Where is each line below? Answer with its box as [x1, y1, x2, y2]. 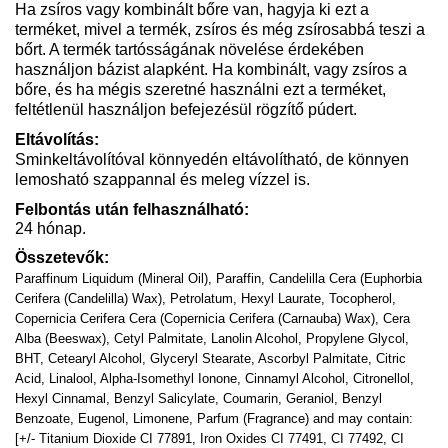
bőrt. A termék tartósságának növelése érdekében [15, 40, 364, 58]
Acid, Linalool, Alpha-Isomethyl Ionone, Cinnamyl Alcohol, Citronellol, [15, 370, 414, 386]
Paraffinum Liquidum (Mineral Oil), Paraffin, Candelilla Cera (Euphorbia [15, 270, 422, 286]
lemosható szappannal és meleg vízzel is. [15, 170, 310, 188]
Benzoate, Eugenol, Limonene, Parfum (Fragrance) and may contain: [15, 410, 413, 426]
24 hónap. [15, 219, 86, 237]
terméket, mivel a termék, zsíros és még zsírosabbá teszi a [15, 20, 425, 38]
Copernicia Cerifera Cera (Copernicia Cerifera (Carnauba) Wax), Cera [15, 310, 410, 326]
